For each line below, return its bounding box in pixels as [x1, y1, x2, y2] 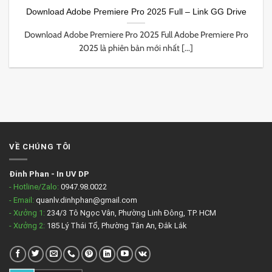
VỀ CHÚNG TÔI [9, 142, 71, 152]
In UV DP [56, 169, 89, 178]
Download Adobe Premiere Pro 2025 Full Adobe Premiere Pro [24, 29, 248, 40]
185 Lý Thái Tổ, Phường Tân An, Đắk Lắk [45, 221, 187, 231]
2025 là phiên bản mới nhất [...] [79, 42, 193, 53]
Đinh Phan [9, 169, 49, 178]
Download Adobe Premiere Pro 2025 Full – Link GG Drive [25, 7, 246, 17]
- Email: [9, 195, 34, 205]
